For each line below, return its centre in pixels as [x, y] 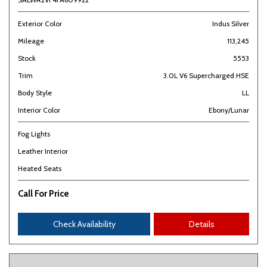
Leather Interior [43, 151]
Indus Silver [231, 24]
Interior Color [39, 110]
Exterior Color [40, 24]
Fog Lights [34, 134]
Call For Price [44, 194]
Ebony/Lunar [229, 110]
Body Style [35, 93]
